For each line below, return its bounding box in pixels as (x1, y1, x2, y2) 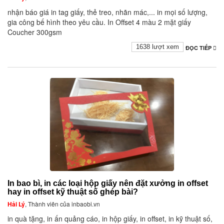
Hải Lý (7, 199, 25, 209)
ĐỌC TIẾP (185, 44, 213, 52)
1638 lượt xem (136, 43, 179, 51)
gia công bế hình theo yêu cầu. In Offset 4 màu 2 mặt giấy (7, 17, 191, 27)
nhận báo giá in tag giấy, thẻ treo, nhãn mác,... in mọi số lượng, (7, 7, 207, 17)
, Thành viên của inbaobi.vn (25, 199, 100, 208)
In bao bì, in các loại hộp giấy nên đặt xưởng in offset (7, 179, 208, 188)
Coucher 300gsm (7, 27, 62, 37)
